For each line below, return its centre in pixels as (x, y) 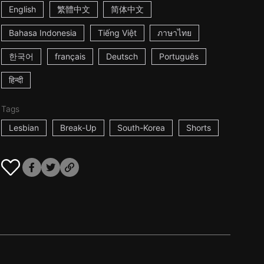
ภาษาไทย (175, 33)
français (70, 56)
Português (179, 56)
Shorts (199, 128)
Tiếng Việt (117, 33)
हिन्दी (16, 80)
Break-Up (78, 128)
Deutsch (122, 56)
